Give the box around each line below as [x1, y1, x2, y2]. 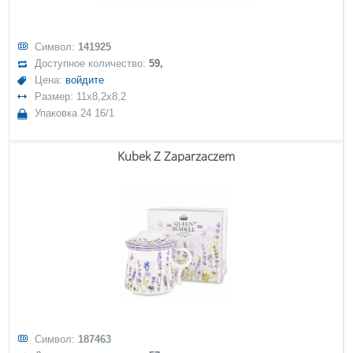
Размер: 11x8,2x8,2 [35, 91, 127, 102]
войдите [65, 74, 105, 86]
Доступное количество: [35, 58, 150, 69]
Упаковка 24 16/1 [35, 107, 115, 119]
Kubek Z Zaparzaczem [117, 148, 235, 164]
